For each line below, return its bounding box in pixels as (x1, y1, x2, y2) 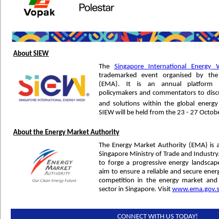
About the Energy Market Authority (13, 129, 119, 136)
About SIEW (13, 50, 49, 58)
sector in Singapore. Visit (99, 186, 172, 193)
